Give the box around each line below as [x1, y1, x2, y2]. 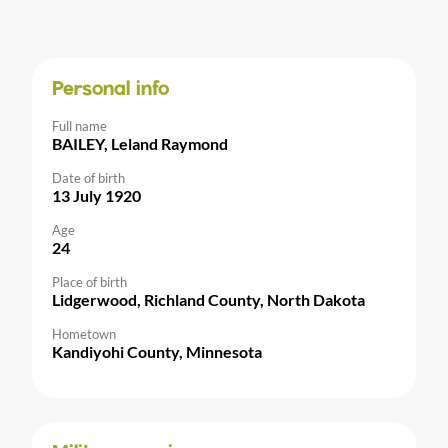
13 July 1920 [52, 185, 141, 205]
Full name [52, 117, 107, 134]
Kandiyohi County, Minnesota [52, 341, 262, 361]
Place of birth [52, 273, 127, 290]
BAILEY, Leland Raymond [52, 133, 228, 153]
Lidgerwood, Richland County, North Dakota [52, 289, 365, 309]
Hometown [52, 325, 116, 342]
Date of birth [52, 169, 125, 186]
